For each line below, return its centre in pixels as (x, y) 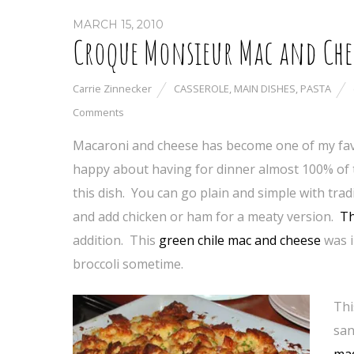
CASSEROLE (201, 88)
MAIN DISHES (265, 88)
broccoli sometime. (128, 264)
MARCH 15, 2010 (118, 24)
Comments (98, 112)
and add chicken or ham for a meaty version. (206, 217)
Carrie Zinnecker (112, 88)
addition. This (116, 240)
